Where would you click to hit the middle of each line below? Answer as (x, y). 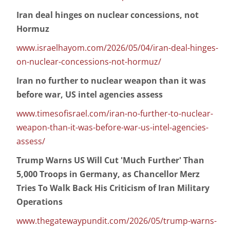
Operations (40, 202)
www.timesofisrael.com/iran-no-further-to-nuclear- (115, 114)
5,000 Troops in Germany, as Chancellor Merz (108, 174)
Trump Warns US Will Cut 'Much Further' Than (110, 160)
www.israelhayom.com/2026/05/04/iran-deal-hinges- (117, 48)
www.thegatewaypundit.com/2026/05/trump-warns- (117, 221)
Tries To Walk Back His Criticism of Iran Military (113, 188)
